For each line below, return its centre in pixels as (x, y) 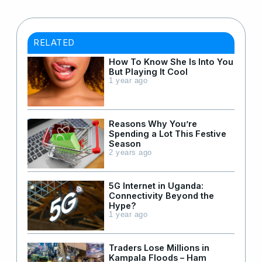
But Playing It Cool (148, 72)
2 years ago (130, 153)
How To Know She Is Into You (171, 62)
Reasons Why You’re (153, 124)
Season (125, 144)
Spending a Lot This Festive (168, 134)
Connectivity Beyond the (161, 196)
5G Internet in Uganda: (156, 186)
